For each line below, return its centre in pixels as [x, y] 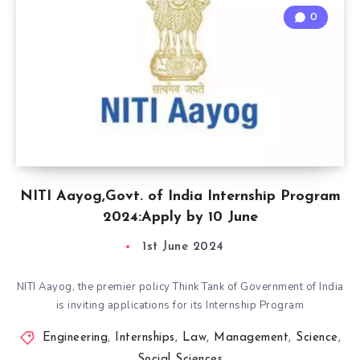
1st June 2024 [183, 247]
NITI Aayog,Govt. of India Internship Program [180, 196]
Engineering [75, 338]
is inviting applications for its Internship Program [180, 305]
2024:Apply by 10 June [180, 217]
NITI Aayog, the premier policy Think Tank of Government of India [180, 287]
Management [251, 338]
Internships [145, 338]
